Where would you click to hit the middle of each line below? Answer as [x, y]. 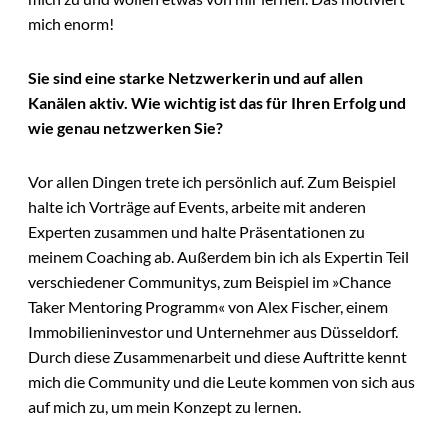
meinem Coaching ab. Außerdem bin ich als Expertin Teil [218, 256]
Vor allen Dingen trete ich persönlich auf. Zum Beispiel [212, 181]
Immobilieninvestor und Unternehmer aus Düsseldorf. [213, 331]
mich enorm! [71, 24]
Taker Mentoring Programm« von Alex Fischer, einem [208, 306]
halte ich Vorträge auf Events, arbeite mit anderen [197, 206]
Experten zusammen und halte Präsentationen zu [196, 231]
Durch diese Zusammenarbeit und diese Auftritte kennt [217, 356]
